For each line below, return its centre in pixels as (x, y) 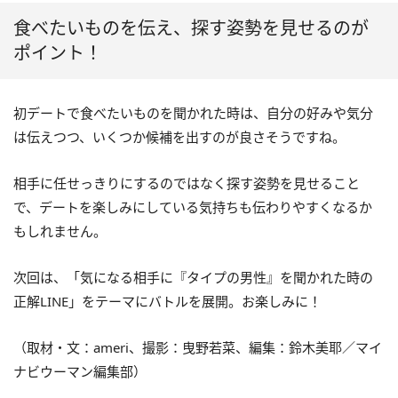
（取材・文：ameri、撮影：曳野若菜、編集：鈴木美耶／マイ (198, 348)
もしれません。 (60, 231)
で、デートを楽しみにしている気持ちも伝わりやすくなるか (193, 207)
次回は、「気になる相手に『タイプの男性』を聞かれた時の (193, 278)
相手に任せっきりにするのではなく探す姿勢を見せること (187, 183)
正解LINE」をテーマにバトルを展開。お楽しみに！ (167, 302)
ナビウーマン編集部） (80, 372)
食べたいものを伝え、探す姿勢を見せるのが (191, 28)
